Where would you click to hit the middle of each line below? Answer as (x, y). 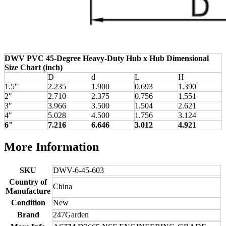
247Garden (71, 214)
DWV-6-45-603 (78, 170)
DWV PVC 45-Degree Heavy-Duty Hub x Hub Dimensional (107, 58)
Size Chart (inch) (34, 67)
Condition (28, 202)
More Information (51, 147)
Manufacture (28, 191)
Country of (28, 182)
